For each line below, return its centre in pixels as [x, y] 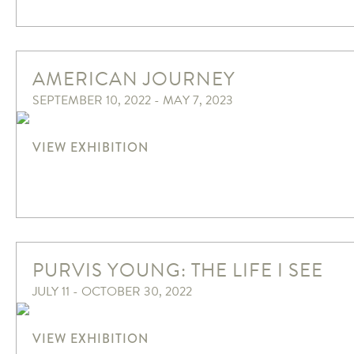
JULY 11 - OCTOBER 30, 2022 [112, 292]
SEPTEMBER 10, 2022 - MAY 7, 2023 [133, 101]
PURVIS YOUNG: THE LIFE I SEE [178, 271]
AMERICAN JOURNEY [134, 79]
